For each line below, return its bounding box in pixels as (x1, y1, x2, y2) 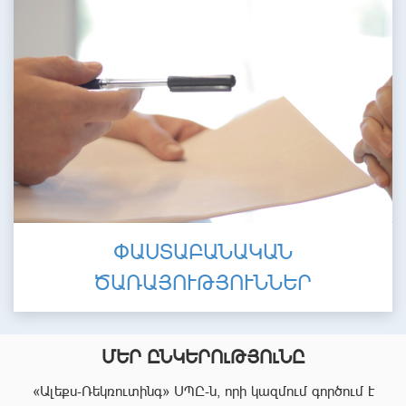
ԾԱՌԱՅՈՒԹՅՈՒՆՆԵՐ (94, 269, 312, 295)
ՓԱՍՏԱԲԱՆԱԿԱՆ (113, 238, 293, 265)
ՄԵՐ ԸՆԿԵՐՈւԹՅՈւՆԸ (101, 344, 304, 368)
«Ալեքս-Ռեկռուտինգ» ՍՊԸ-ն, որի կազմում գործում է (32, 382, 374, 400)
